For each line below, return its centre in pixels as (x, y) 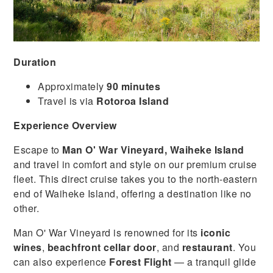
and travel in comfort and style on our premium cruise (135, 165)
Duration (35, 62)
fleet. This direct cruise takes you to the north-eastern (136, 179)
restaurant (207, 247)
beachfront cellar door (102, 247)
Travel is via (67, 101)
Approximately (73, 87)
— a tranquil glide (214, 262)
